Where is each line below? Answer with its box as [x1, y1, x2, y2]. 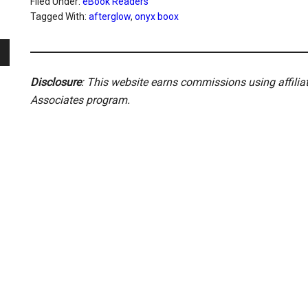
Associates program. [30, 93, 130, 107]
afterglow [89, 11, 131, 22]
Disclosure [30, 76, 81, 89]
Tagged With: [30, 11, 89, 22]
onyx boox [135, 11, 179, 22]
